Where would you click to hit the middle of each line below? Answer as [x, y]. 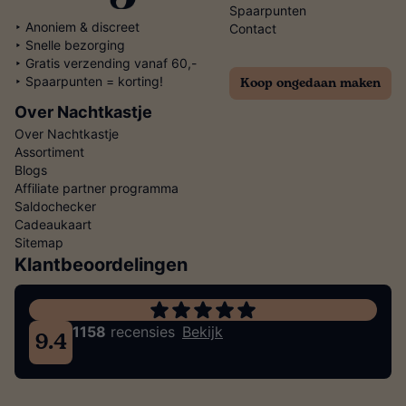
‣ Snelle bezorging [70, 45]
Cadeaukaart [53, 225]
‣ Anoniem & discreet [77, 27]
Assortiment [49, 152]
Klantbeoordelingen [101, 265]
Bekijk [203, 332]
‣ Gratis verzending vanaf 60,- [106, 63]
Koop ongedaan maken [310, 83]
